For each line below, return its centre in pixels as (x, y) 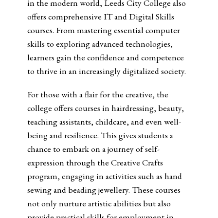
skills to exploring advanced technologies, (100, 44)
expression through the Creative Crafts (95, 162)
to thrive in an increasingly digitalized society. (106, 71)
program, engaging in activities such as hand (104, 176)
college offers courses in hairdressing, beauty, (105, 108)
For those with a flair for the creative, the (98, 94)
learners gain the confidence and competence (105, 57)
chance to (44, 149)
